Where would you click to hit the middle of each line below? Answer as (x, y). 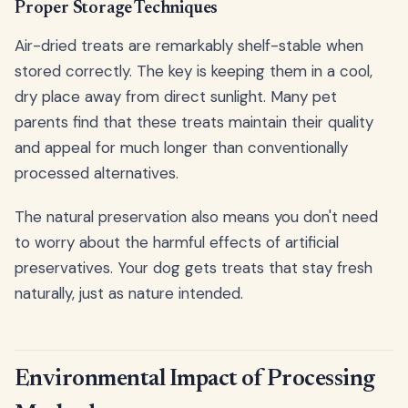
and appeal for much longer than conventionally (181, 147)
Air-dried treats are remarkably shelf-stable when (189, 45)
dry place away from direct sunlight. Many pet (176, 96)
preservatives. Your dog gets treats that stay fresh (194, 267)
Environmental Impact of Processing (195, 379)
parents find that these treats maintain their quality (194, 122)
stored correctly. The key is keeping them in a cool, (194, 71)
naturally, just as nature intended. (129, 293)
